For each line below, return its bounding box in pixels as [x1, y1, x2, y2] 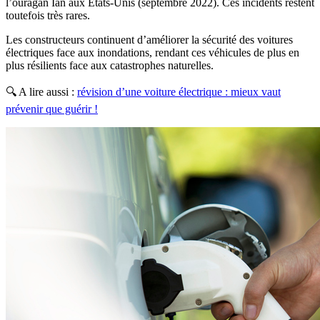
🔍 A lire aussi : [6, 86, 77, 99]
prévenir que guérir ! [6, 103, 98, 116]
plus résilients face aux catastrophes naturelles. [6, 59, 216, 72]
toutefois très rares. [6, 9, 93, 22]
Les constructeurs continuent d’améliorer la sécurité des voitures [6, 34, 293, 46]
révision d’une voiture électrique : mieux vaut [77, 86, 281, 99]
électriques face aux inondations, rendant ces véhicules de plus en [6, 46, 299, 59]
